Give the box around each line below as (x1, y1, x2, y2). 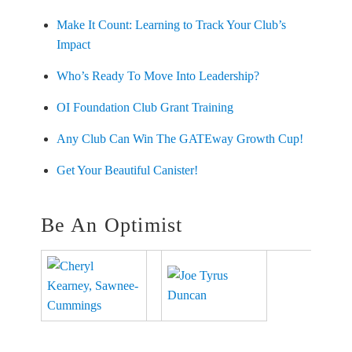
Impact (56, 37, 90, 51)
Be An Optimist (40, 213, 183, 236)
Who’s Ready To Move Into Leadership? (56, 68, 259, 82)
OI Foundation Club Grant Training (56, 100, 233, 114)
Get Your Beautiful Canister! (56, 163, 198, 177)
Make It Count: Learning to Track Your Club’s (56, 17, 286, 31)
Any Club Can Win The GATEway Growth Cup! (56, 131, 303, 145)
